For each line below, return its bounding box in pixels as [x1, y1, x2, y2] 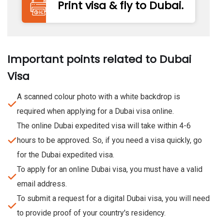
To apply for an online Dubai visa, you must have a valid [17, 164, 202, 174]
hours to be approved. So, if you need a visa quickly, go [17, 135, 202, 145]
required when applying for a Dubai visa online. [17, 106, 174, 116]
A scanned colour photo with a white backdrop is [17, 92, 180, 101]
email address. [17, 179, 67, 188]
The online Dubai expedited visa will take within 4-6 [17, 121, 191, 130]
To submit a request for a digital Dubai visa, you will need [17, 193, 210, 203]
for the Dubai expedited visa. [17, 150, 114, 159]
